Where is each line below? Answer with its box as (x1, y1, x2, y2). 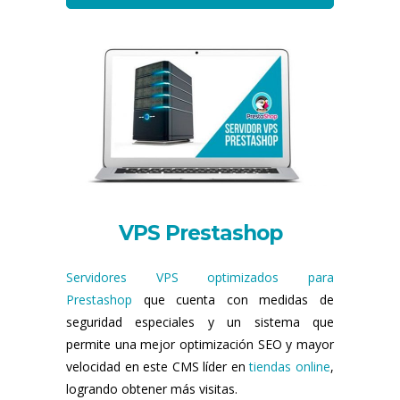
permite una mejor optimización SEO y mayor (66, 335, 334, 353)
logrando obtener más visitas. (66, 379, 237, 397)
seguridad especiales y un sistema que (66, 312, 334, 330)
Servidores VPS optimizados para (66, 268, 334, 286)
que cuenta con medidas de (132, 290, 334, 308)
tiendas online (249, 357, 331, 375)
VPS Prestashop (118, 220, 282, 246)
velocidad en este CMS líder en (66, 357, 250, 375)
